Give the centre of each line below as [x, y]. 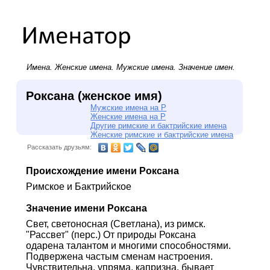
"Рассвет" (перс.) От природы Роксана [111, 234]
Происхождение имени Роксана [102, 171]
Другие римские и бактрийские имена [159, 125]
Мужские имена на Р [129, 107]
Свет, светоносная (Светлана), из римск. [115, 224]
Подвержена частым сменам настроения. [119, 256]
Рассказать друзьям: [59, 147]
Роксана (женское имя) [94, 96]
